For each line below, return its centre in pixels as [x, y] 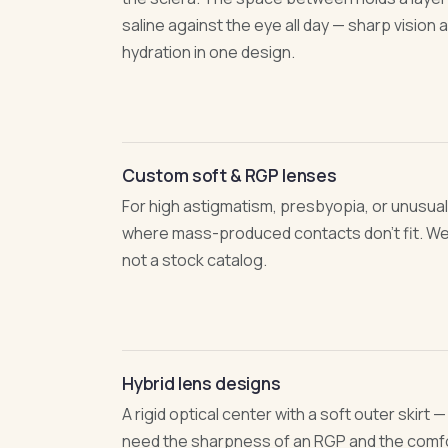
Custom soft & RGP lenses [229, 175]
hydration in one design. [208, 52]
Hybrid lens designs [201, 383]
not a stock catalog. [194, 260]
